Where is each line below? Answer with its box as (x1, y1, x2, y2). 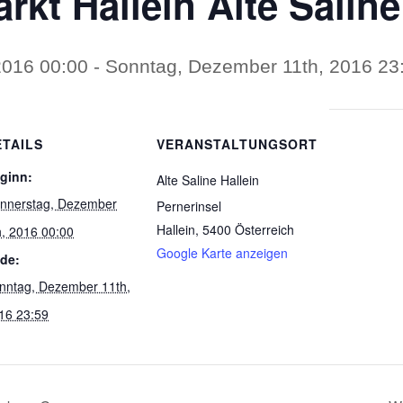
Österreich (235, 220, 294, 238)
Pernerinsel (157, 197, 221, 215)
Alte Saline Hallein (157, 171, 259, 189)
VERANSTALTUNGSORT (157, 135, 318, 153)
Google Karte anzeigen (157, 244, 288, 262)
